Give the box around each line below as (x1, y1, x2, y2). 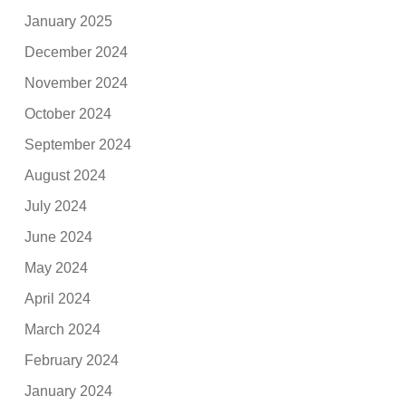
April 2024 (24, 290, 92, 306)
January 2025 (24, 13, 113, 29)
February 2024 (24, 352, 120, 368)
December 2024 (24, 43, 129, 60)
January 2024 (24, 382, 113, 399)
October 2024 (24, 105, 112, 121)
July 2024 (24, 198, 88, 214)
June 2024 (24, 228, 93, 245)
